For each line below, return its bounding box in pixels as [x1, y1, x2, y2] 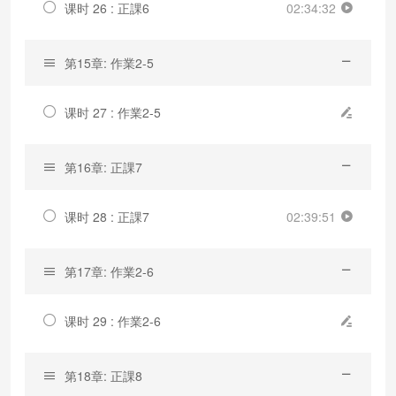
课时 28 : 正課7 [65, 207, 149, 225]
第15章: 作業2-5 [65, 53, 154, 72]
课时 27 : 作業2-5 [65, 103, 161, 121]
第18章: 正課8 [65, 366, 142, 385]
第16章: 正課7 [65, 157, 142, 176]
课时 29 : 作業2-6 [65, 311, 161, 330]
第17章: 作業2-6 [65, 262, 154, 280]
